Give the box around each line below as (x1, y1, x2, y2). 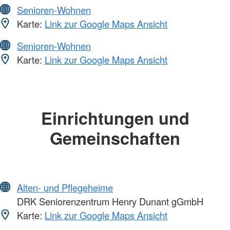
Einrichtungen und (41, 105, 189, 130)
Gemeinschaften (50, 125, 180, 150)
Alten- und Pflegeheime (17, 181, 113, 195)
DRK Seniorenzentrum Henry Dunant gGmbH (14, 195, 203, 208)
